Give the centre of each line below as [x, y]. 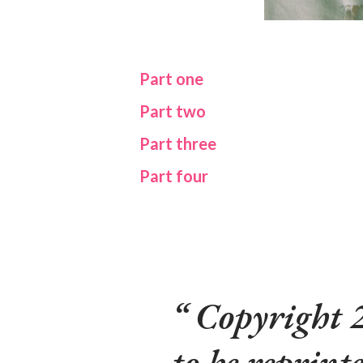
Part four [174, 176]
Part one [171, 79]
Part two [173, 111]
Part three [178, 144]
